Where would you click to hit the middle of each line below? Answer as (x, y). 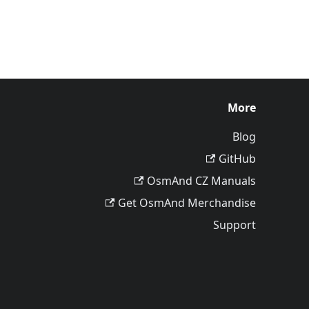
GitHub (237, 159)
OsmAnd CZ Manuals (201, 181)
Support (235, 225)
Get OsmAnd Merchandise (187, 203)
